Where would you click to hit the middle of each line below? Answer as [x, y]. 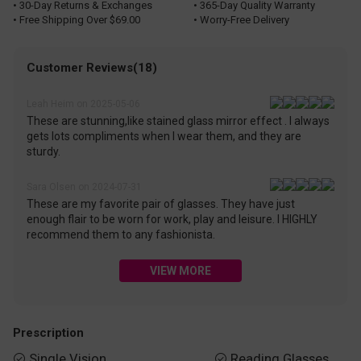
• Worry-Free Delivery [241, 19]
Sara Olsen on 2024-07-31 [85, 187]
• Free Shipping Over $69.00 [77, 19]
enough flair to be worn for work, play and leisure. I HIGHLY [172, 220]
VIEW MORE [180, 270]
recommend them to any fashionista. [121, 235]
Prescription [48, 332]
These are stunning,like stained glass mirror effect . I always [178, 121]
